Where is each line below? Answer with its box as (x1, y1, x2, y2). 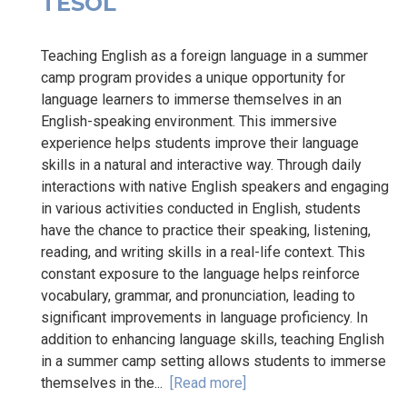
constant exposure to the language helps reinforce (41, 264, 360, 283)
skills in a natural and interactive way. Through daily (41, 155, 362, 174)
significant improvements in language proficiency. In (41, 308, 368, 326)
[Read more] (170, 373, 246, 392)
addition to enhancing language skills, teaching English (41, 330, 384, 348)
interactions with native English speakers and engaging (41, 177, 389, 195)
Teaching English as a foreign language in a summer (41, 46, 368, 65)
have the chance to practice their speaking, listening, (41, 221, 371, 239)
